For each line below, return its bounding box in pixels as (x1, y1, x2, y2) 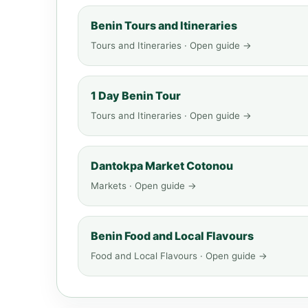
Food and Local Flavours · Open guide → (91, 250, 267, 261)
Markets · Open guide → (91, 180, 197, 191)
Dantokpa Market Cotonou (91, 159, 233, 173)
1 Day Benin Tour (91, 89, 181, 102)
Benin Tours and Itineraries (91, 19, 237, 32)
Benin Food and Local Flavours (91, 229, 254, 243)
